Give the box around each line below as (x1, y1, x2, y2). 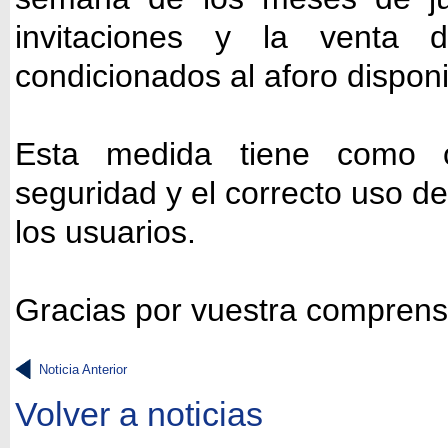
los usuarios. (15, 214, 196, 250)
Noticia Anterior (39, 362, 127, 377)
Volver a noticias (15, 395, 263, 433)
